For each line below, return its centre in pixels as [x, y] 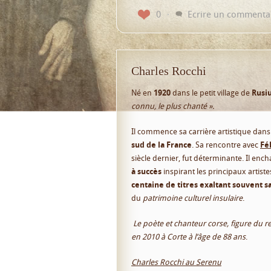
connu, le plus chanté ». [173, 106]
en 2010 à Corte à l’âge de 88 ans [188, 237]
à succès [146, 171]
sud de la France [162, 145]
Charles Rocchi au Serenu [176, 262]
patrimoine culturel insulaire [193, 198]
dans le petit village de [210, 93]
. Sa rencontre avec [226, 145]
